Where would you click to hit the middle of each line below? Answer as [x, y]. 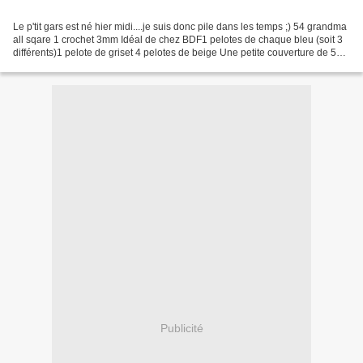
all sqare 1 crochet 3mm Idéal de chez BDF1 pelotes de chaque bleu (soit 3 [178, 40]
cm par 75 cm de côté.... [65, 66]
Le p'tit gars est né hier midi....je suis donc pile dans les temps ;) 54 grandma [180, 27]
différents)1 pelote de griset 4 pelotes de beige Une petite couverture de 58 [177, 53]
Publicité [181, 328]
